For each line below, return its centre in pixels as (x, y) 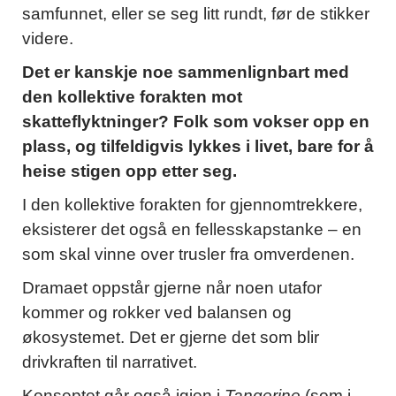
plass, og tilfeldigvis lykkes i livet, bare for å (198, 147)
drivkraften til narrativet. (110, 362)
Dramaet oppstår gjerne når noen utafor (172, 288)
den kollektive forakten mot (132, 97)
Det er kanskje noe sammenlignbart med (186, 72)
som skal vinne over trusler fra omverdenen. (190, 255)
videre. (48, 39)
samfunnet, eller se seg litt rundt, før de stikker (196, 14)
